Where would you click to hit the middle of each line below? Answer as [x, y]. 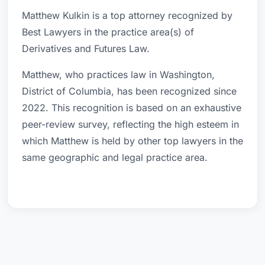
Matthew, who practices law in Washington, [118, 75]
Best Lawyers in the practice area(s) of [108, 32]
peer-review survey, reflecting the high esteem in [130, 124]
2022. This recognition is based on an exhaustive [132, 108]
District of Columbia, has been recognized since [129, 91]
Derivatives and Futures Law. [86, 49]
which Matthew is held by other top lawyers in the [132, 141]
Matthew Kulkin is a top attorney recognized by [127, 15]
